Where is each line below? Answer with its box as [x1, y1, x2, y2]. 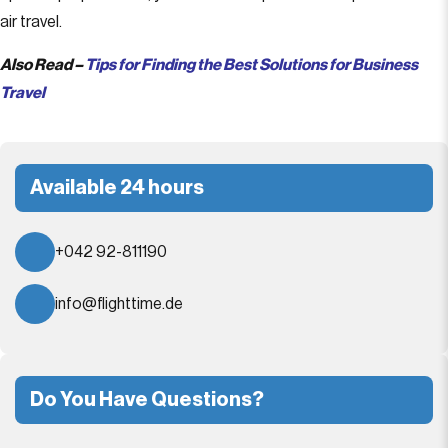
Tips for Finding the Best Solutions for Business [85, 57, 418, 73]
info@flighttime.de [55, 296, 183, 312]
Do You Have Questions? [30, 390, 264, 410]
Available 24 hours [30, 178, 204, 198]
